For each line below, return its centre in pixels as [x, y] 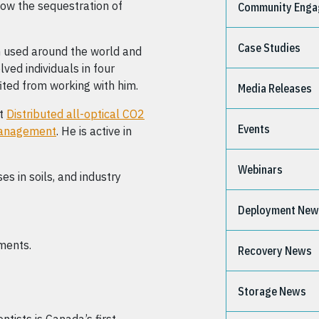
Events [254, 129]
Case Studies [270, 48]
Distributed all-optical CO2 [75, 114]
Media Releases [275, 88]
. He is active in [94, 131]
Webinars [261, 169]
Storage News [272, 291]
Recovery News [275, 251]
